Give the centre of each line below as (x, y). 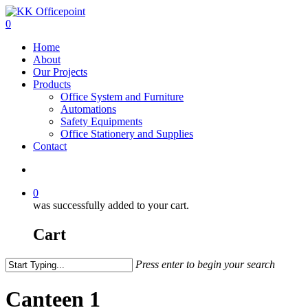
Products (52, 84)
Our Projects (60, 72)
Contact (50, 146)
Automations (88, 109)
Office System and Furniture (122, 97)
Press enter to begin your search (205, 264)
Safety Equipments (101, 121)
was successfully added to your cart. (111, 205)
